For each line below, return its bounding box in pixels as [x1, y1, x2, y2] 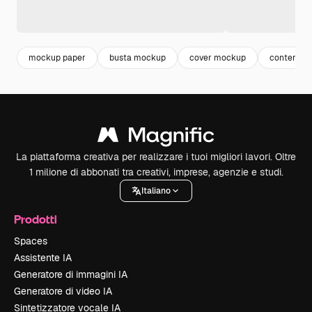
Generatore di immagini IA [14, 268, 127, 281]
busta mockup [109, 52, 166, 63]
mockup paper [29, 52, 86, 63]
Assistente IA [14, 251, 72, 265]
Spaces [14, 235, 47, 248]
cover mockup [189, 52, 246, 63]
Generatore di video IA [14, 285, 112, 298]
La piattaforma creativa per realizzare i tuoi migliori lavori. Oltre [16, 150, 296, 164]
